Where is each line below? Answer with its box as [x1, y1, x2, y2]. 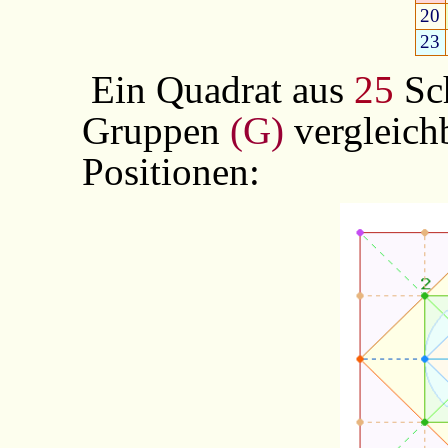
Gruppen [81, 108, 230, 152]
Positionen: [81, 149, 260, 193]
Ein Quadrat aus [91, 67, 355, 111]
